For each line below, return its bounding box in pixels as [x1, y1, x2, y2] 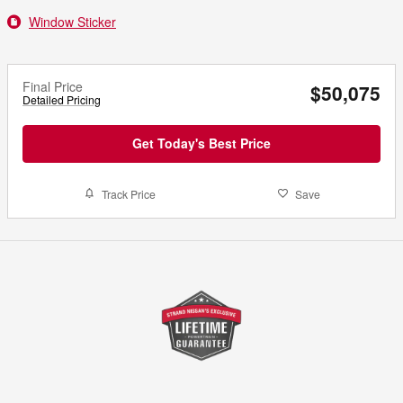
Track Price [101, 185, 156, 201]
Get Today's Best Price [132, 133, 271, 152]
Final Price [22, 76, 83, 95]
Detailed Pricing [22, 91, 101, 107]
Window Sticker [29, 12, 116, 31]
